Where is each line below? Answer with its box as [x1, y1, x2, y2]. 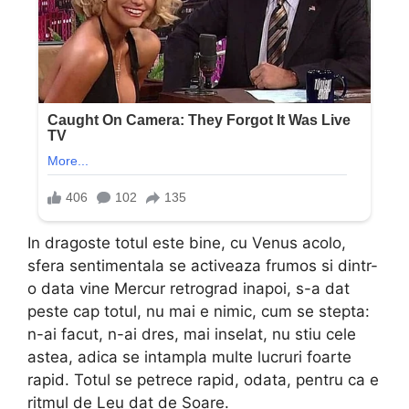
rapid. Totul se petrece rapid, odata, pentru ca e [27, 370, 379, 389]
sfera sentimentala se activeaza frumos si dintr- [27, 256, 378, 275]
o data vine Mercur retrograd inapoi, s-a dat [27, 278, 350, 298]
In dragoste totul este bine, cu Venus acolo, [27, 233, 346, 252]
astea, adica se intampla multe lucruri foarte [27, 347, 351, 366]
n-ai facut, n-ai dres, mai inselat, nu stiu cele [27, 324, 356, 343]
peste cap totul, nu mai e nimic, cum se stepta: [27, 301, 370, 320]
